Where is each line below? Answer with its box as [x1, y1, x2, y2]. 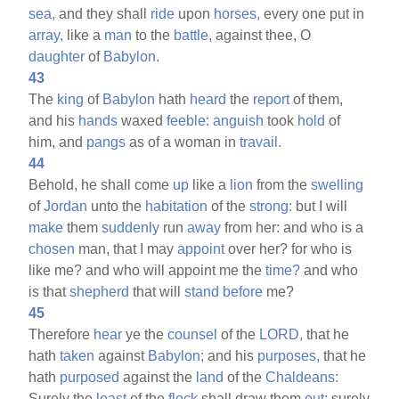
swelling [311, 176, 364, 192]
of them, [289, 91, 344, 107]
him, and [28, 134, 87, 150]
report [253, 91, 290, 107]
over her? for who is [224, 240, 353, 256]
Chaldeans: [265, 369, 339, 385]
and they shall [55, 5, 151, 21]
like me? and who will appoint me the [28, 262, 266, 278]
